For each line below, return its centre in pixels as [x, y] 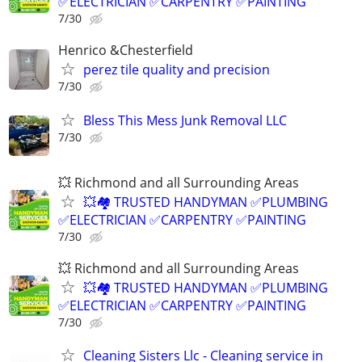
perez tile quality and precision [177, 70]
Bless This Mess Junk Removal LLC [185, 120]
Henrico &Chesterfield [126, 51]
